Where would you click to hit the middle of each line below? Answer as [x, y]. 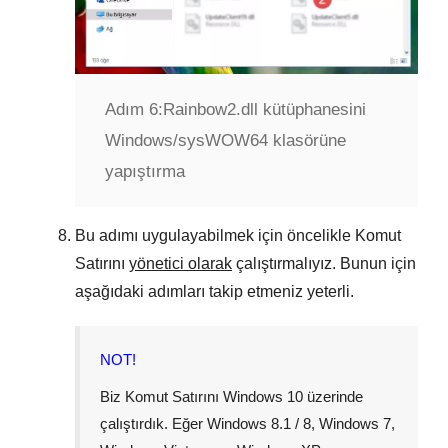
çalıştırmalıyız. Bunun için [324, 263]
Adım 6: [134, 109]
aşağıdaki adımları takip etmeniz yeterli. [214, 291]
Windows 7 [355, 423]
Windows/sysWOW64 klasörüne [225, 140]
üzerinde [333, 396]
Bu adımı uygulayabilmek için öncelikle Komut [238, 235]
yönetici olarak [180, 263]
